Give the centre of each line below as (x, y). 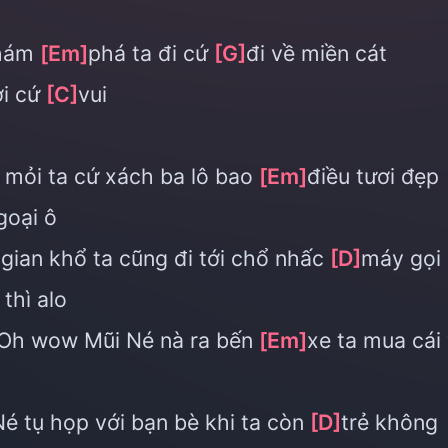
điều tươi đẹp (373, 176)
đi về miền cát (316, 53)
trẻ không (389, 422)
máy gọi (401, 258)
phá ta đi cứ (151, 53)
